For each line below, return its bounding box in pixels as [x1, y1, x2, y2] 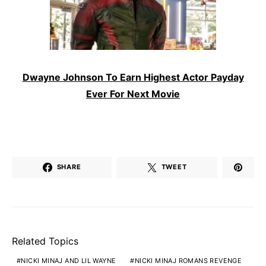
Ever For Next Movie [86, 87, 180, 100]
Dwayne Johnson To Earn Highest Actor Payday [22, 71, 244, 83]
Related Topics [12, 235, 78, 247]
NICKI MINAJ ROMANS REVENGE [134, 256, 242, 265]
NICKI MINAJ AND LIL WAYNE [21, 256, 116, 265]
